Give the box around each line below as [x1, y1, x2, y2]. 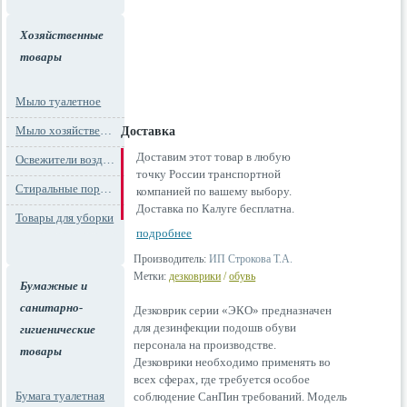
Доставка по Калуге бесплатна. [136, 202, 295, 215]
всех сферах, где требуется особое [134, 372, 311, 386]
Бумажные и [20, 279, 88, 293]
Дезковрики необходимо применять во [134, 355, 332, 369]
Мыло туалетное [15, 94, 102, 108]
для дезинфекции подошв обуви [134, 321, 297, 334]
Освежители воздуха [103, 153, 115, 166]
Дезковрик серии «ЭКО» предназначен [134, 303, 333, 317]
